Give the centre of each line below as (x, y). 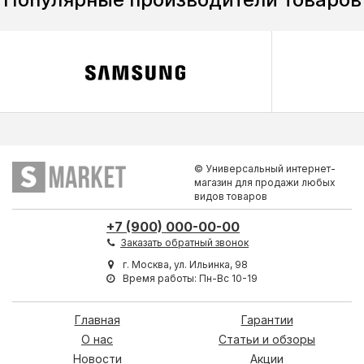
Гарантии (267, 320)
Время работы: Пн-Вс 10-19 (189, 279)
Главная (97, 320)
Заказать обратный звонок (184, 243)
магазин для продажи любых (265, 183)
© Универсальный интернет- (265, 169)
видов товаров (231, 197)
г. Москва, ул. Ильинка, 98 (184, 265)
